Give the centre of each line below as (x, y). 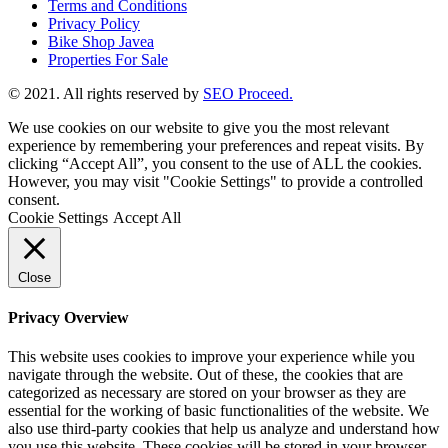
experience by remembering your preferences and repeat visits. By (216, 145)
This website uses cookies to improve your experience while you (211, 357)
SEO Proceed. (248, 93)
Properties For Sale (108, 59)
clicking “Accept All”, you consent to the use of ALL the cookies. (215, 163)
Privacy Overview (68, 317)
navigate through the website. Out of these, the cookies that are (205, 375)
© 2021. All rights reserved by (105, 93)
